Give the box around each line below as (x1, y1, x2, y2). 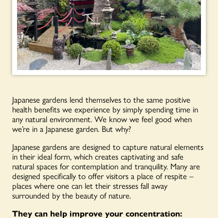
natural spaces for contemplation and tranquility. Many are (12, 160, 200, 172)
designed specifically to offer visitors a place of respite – (12, 169, 194, 182)
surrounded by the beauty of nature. (12, 189, 131, 201)
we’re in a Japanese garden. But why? (12, 122, 131, 134)
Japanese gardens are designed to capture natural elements (12, 140, 203, 152)
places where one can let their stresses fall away (12, 179, 167, 191)
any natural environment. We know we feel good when (12, 112, 192, 125)
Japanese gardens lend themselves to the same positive (12, 93, 190, 105)
